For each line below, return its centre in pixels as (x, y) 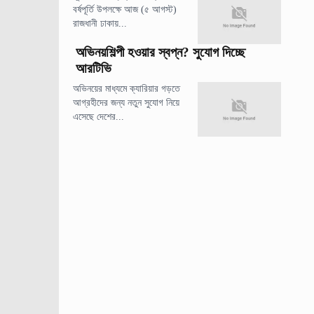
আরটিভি (94, 68)
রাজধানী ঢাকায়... (100, 23)
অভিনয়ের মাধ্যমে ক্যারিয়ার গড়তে (127, 88)
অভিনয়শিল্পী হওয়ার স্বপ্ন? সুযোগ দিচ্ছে (161, 52)
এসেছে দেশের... (99, 116)
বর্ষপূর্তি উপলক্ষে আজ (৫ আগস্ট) (125, 9)
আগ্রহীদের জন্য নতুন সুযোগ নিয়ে (127, 102)
